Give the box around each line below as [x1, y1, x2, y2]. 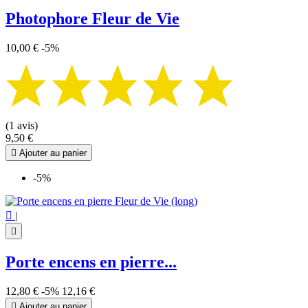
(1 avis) [5, 119, 38, 131]
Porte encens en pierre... [5, 252, 177, 271]
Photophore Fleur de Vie [5, 10, 179, 28]
